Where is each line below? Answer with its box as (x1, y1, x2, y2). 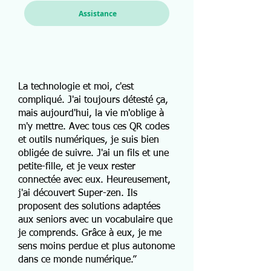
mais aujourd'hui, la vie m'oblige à (18, 109, 164, 119)
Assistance (78, 8, 117, 19)
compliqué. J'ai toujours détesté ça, (18, 96, 168, 105)
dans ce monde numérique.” (18, 255, 136, 265)
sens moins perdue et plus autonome (18, 242, 175, 252)
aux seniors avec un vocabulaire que (18, 215, 172, 225)
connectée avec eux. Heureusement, (18, 175, 171, 185)
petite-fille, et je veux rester (18, 162, 135, 172)
